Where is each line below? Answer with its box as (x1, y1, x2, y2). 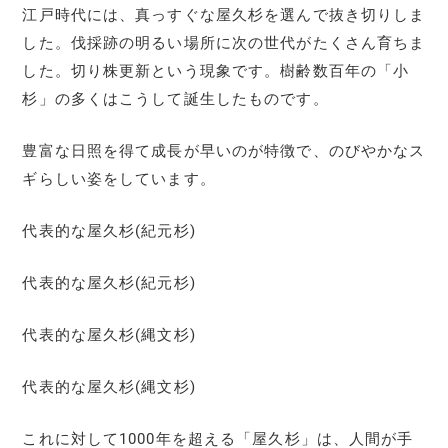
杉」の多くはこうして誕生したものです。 (22, 89, 329, 108)
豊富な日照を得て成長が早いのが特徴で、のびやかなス (22, 141, 426, 160)
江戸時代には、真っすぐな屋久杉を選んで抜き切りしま (22, 5, 426, 24)
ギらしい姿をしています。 (22, 169, 216, 188)
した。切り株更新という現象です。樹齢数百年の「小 (22, 61, 410, 80)
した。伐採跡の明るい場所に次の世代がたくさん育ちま (22, 33, 426, 52)
